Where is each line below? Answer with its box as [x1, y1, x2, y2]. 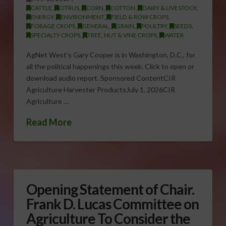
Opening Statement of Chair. [26, 181, 195, 198]
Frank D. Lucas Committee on [26, 195, 199, 213]
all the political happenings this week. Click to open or [26, 62, 194, 71]
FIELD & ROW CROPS [110, 13, 168, 21]
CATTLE [30, 4, 52, 12]
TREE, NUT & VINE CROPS [87, 31, 157, 39]
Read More [26, 117, 72, 128]
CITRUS [59, 4, 79, 12]
